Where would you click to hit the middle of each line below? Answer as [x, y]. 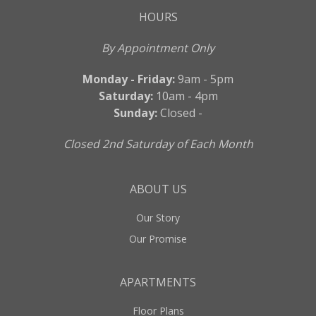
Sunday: [135, 113]
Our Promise [158, 239]
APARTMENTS [158, 282]
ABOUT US [158, 189]
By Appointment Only [158, 48]
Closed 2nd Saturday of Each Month [158, 144]
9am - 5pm [204, 79]
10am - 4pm [185, 96]
